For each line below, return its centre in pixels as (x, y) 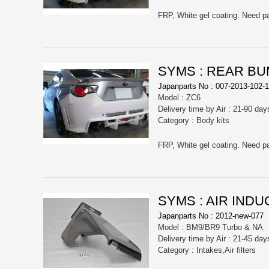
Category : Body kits (194, 121)
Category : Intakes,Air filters (207, 250)
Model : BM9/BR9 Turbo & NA (210, 228)
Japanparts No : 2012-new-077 (211, 216)
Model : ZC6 (179, 98)
